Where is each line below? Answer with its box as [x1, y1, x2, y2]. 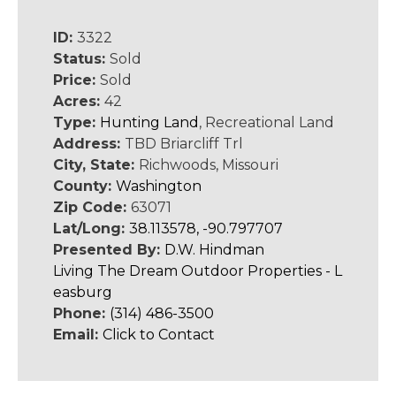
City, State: [53, 156, 139, 173]
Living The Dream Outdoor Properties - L [53, 263, 342, 279]
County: [53, 178, 116, 194]
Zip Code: [53, 199, 131, 216]
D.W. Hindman [164, 241, 264, 258]
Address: [53, 135, 125, 152]
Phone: [53, 305, 110, 322]
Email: [53, 326, 103, 343]
